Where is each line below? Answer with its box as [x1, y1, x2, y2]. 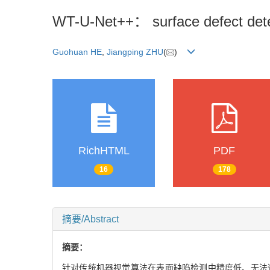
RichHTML [78, 144, 130, 157]
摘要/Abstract [62, 213, 119, 224]
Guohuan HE [52, 46, 102, 57]
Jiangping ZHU [107, 46, 163, 57]
